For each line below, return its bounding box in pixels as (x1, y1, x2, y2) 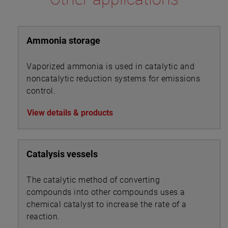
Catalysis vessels (26, 148, 98, 159)
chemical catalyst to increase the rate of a (26, 199, 187, 209)
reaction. (26, 211, 60, 221)
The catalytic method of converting (26, 175, 160, 185)
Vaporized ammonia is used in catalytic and (26, 61, 194, 71)
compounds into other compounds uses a (26, 187, 185, 197)
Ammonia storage (26, 35, 100, 46)
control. (26, 85, 55, 96)
